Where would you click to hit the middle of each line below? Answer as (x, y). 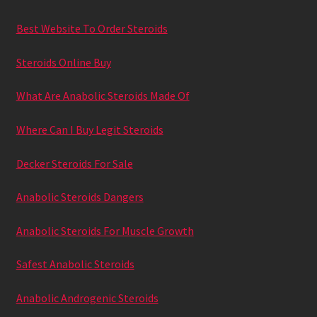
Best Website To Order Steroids (92, 28)
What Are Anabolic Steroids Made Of (103, 96)
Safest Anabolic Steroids (75, 264)
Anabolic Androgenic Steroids (87, 298)
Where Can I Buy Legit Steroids (90, 129)
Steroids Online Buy (63, 62)
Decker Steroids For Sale (74, 163)
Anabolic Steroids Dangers (80, 197)
